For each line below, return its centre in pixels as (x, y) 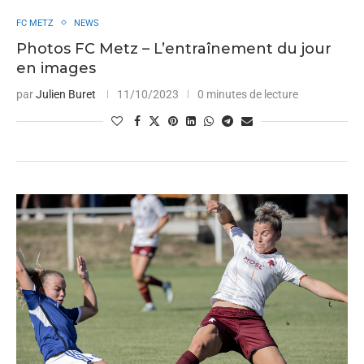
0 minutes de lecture (248, 94)
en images (56, 68)
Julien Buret (66, 94)
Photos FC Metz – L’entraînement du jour (174, 48)
